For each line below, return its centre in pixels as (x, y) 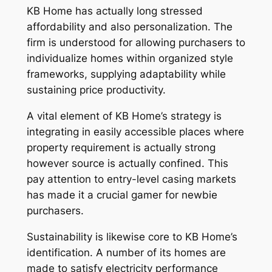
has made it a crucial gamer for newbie (122, 195)
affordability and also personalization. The (129, 27)
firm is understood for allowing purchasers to (136, 43)
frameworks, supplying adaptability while (126, 74)
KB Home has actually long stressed (114, 11)
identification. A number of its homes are (126, 252)
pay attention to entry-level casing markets (131, 179)
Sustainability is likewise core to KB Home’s (132, 236)
